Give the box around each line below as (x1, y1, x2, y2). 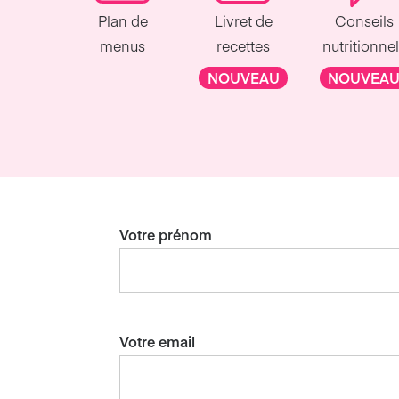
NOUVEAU (207, 67, 280, 87)
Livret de (214, 11, 273, 31)
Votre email (119, 331, 196, 352)
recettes (216, 36, 271, 56)
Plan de (97, 11, 148, 31)
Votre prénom (119, 224, 213, 245)
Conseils (334, 11, 394, 31)
